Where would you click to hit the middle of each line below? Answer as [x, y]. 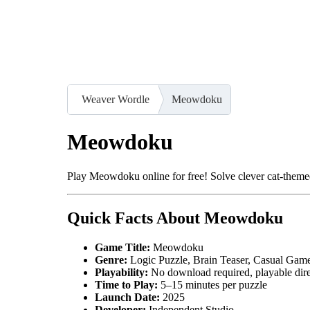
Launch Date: [127, 297]
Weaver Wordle [116, 99]
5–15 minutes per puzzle [212, 284]
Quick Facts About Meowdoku [175, 218]
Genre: [111, 259]
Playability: [121, 272]
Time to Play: [126, 284]
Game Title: [122, 247]
